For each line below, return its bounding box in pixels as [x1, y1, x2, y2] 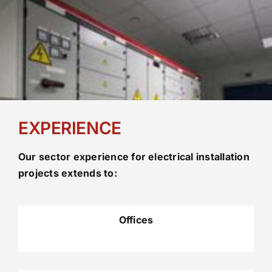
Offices [118, 213, 154, 226]
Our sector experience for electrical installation [18, 150, 250, 163]
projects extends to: [18, 166, 117, 179]
